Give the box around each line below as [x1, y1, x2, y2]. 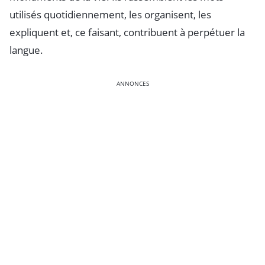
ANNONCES [116, 79, 149, 88]
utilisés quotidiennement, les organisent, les [9, 7, 211, 21]
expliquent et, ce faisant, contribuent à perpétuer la [9, 25, 245, 39]
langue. [9, 43, 43, 57]
